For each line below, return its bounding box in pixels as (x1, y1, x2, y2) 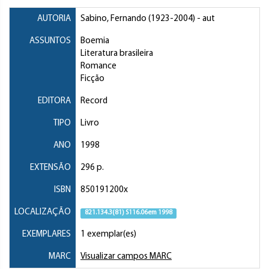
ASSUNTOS (29, 37, 71, 46)
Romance (80, 62, 116, 71)
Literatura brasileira (80, 49, 153, 59)
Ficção (80, 74, 104, 84)
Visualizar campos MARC (80, 252, 172, 262)
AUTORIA (37, 14, 71, 24)
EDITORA (38, 97, 71, 106)
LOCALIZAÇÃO (14, 208, 71, 217)
